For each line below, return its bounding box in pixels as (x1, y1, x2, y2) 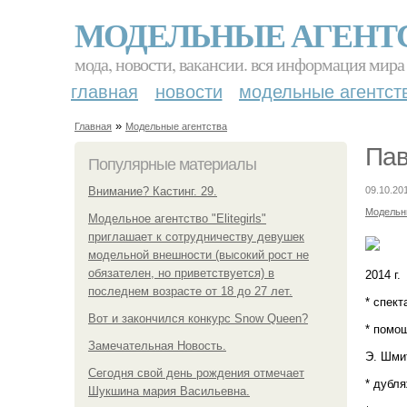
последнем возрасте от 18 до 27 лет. (88, 283, 293, 298)
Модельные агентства (125, 121, 227, 132)
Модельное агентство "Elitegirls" (88, 211, 266, 225)
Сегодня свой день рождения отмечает (88, 365, 304, 380)
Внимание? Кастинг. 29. (88, 184, 217, 198)
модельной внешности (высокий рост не (88, 247, 309, 262)
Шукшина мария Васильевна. (88, 383, 250, 398)
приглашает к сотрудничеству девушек (88, 229, 304, 243)
